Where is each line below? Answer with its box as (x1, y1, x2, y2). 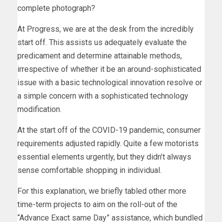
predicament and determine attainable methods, (17, 51, 182, 61)
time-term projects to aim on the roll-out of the (17, 200, 177, 210)
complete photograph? (17, 3, 95, 13)
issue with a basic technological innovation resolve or (17, 78, 202, 88)
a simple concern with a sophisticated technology (17, 91, 188, 101)
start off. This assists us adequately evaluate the (17, 38, 187, 48)
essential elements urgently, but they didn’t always (17, 152, 191, 162)
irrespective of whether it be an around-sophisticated (17, 64, 201, 74)
